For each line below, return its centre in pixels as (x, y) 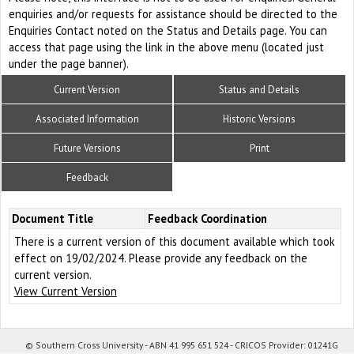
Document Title (52, 219)
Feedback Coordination (207, 219)
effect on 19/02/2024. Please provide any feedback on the (160, 258)
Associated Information (87, 119)
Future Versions (87, 149)
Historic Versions (260, 119)
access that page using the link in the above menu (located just (166, 47)
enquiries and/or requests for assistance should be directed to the (173, 13)
